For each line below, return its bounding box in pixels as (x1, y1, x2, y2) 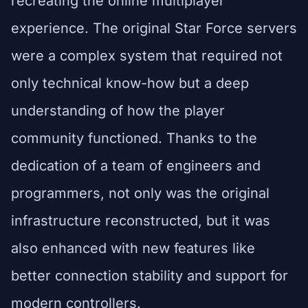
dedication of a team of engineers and (11, 157, 261, 174)
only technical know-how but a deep (11, 74, 249, 91)
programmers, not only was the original (11, 184, 269, 201)
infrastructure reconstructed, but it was (11, 212, 270, 229)
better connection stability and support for (11, 267, 288, 284)
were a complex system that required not (11, 47, 283, 64)
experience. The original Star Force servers (11, 19, 297, 36)
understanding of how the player (11, 102, 225, 119)
